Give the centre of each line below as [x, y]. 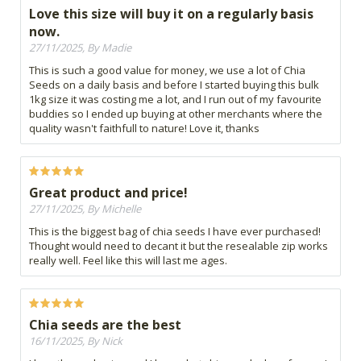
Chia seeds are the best [105, 325]
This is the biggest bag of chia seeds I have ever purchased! [175, 232]
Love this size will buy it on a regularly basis [171, 14]
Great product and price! [108, 193]
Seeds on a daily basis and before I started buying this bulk [174, 85]
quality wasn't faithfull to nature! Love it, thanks [144, 129]
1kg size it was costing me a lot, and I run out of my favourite [175, 100]
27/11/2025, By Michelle [85, 209]
